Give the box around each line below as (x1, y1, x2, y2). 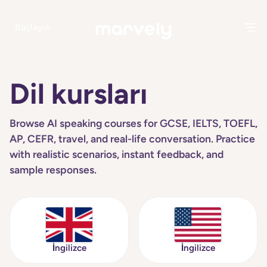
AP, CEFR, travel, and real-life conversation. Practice (10, 132, 255, 145)
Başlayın (15, 21, 51, 33)
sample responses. (10, 163, 97, 176)
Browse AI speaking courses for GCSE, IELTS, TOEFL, (10, 117, 257, 129)
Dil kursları (10, 76, 148, 111)
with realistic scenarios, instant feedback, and (10, 148, 223, 160)
